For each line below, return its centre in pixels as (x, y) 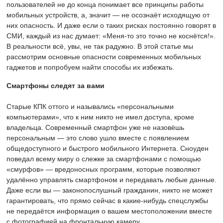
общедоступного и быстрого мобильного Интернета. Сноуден (108, 148)
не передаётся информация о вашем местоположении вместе (109, 211)
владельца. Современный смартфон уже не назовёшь (95, 127)
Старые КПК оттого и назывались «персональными (90, 107)
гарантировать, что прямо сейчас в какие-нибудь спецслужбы (107, 201)
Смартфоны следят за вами (56, 86)
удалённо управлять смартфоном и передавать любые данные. (111, 180)
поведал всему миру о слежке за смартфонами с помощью (104, 159)
